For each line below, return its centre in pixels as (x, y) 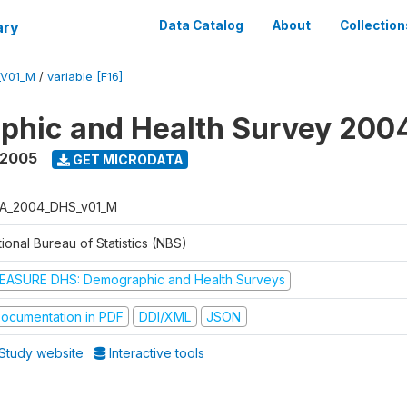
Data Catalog (201, 25)
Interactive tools (155, 353)
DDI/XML (164, 316)
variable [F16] (85, 77)
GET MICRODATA (126, 159)
